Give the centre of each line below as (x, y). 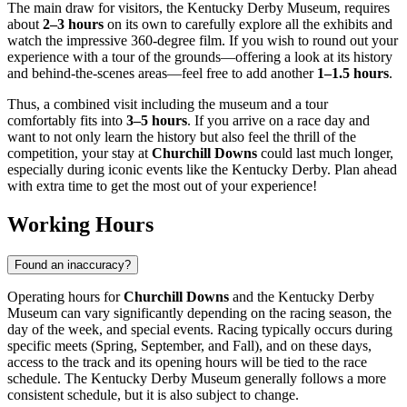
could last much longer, (325, 154)
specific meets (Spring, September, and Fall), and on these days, (189, 346)
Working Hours (80, 225)
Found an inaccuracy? (73, 265)
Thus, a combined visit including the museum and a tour (168, 104)
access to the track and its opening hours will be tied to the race (187, 362)
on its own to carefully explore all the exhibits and (248, 25)
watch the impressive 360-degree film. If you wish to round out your (203, 41)
